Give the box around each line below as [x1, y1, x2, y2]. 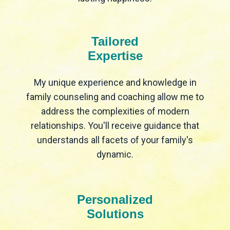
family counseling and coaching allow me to [26, 91, 204, 103]
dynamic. [97, 149, 133, 160]
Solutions [86, 207, 144, 221]
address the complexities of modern [41, 106, 189, 117]
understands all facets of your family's [37, 135, 193, 146]
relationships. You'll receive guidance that [31, 120, 199, 131]
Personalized [77, 193, 153, 207]
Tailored [91, 34, 139, 49]
